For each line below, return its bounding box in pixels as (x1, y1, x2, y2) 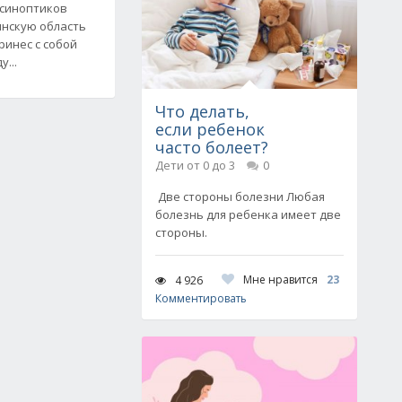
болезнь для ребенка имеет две (155, 206, 341, 223)
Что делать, (155, 100, 249, 122)
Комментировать (155, 291, 247, 306)
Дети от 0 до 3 (155, 157, 235, 173)
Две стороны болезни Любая (155, 188, 325, 205)
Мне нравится (243, 272, 318, 287)
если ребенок (155, 118, 265, 140)
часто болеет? (155, 136, 268, 158)
